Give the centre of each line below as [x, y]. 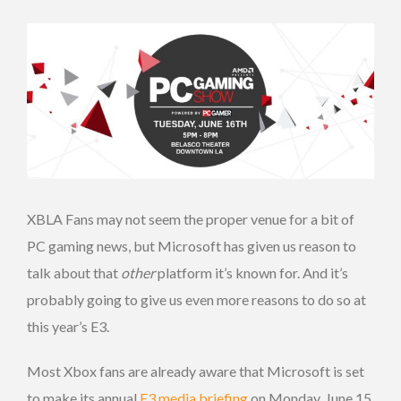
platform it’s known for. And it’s [252, 272]
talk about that [74, 272]
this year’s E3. [68, 326]
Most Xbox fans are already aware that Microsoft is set [196, 371]
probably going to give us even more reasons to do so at [196, 299]
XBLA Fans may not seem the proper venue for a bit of [191, 218]
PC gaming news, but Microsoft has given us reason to [192, 245]
